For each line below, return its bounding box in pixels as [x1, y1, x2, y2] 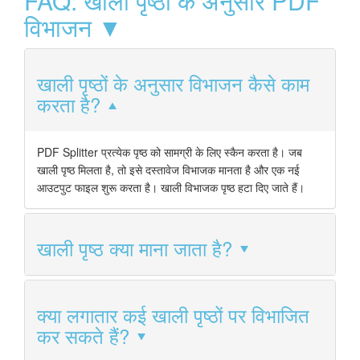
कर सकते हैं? [37, 321, 129, 350]
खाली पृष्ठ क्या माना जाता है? [37, 233, 232, 262]
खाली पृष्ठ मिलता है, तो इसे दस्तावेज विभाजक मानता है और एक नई [37, 161, 300, 178]
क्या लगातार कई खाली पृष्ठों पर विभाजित [37, 300, 309, 329]
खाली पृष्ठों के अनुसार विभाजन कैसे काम [37, 68, 309, 97]
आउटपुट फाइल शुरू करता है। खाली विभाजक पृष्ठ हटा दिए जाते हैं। [37, 178, 305, 195]
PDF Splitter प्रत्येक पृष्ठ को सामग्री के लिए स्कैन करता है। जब [37, 143, 302, 160]
